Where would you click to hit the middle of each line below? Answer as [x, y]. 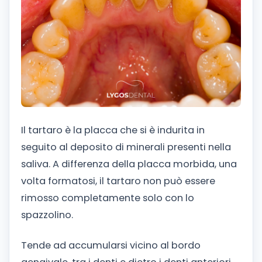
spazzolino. [47, 215]
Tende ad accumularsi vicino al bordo [111, 246]
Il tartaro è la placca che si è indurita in [113, 130]
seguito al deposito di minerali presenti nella [126, 147]
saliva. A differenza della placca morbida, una [129, 164]
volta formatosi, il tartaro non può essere [118, 181]
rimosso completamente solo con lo [108, 198]
